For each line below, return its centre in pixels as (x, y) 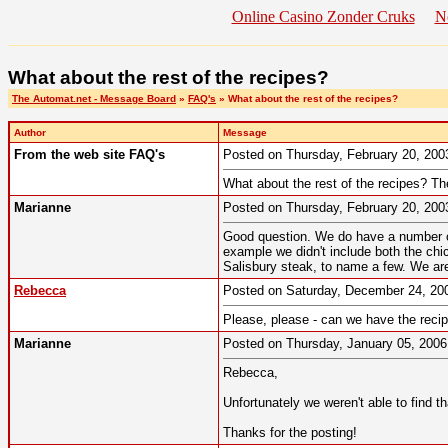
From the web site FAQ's (89, 155)
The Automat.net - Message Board (94, 98)
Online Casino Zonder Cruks (323, 16)
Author (30, 133)
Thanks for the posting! (290, 433)
